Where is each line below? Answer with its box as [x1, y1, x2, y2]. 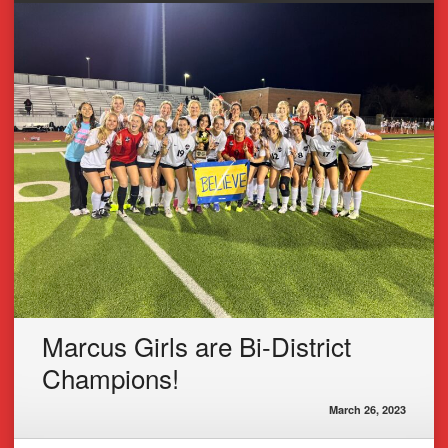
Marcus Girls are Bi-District [42, 326, 351, 364]
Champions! [42, 358, 179, 396]
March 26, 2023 [329, 401, 406, 417]
